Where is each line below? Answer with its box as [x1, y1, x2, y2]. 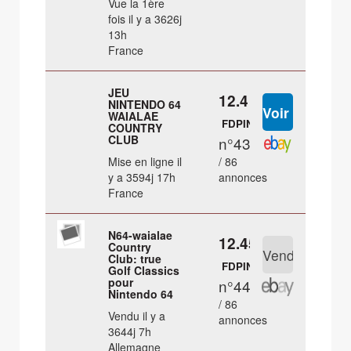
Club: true [108, 251, 162, 267]
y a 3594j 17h [108, 169, 176, 186]
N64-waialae [108, 227, 173, 244]
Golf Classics [108, 262, 180, 279]
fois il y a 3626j [108, 11, 183, 27]
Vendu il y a [108, 308, 166, 324]
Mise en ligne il [108, 154, 183, 170]
